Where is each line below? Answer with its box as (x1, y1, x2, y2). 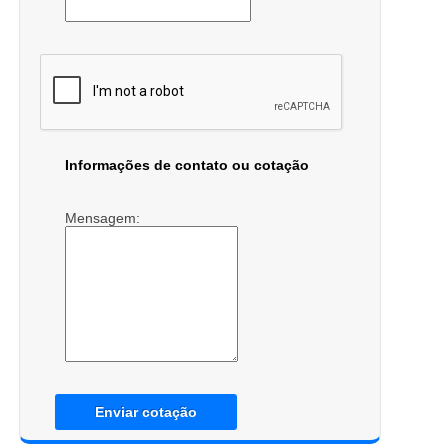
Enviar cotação (94, 403, 197, 420)
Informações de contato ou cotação (64, 156, 309, 173)
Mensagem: (64, 209, 144, 226)
